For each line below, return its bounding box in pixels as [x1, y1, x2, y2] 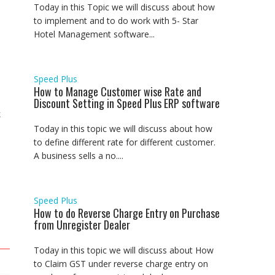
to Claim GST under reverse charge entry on [34, 257, 208, 269]
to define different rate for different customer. [34, 136, 215, 148]
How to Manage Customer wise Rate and [34, 83, 201, 99]
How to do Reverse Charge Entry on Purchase [34, 204, 220, 221]
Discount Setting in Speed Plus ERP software [34, 95, 220, 111]
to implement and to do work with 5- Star [34, 14, 198, 26]
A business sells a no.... [34, 149, 123, 161]
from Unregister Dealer [34, 216, 130, 233]
